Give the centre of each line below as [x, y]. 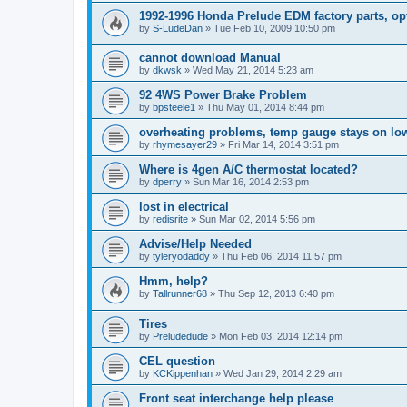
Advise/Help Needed [195, 244]
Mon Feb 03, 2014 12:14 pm [281, 336]
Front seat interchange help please [236, 398]
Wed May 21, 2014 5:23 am [253, 70]
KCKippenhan [183, 373]
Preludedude [180, 336]
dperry [167, 182]
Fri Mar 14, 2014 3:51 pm [283, 145]
